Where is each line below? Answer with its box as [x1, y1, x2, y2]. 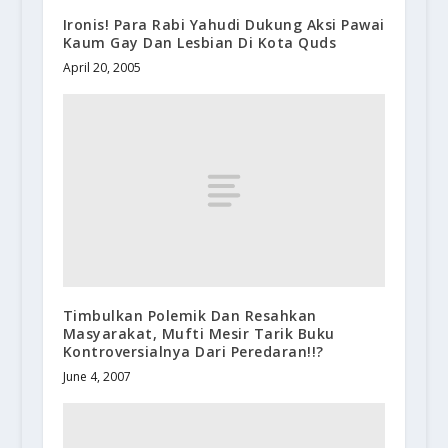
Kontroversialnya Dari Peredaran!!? [62, 342, 324, 362]
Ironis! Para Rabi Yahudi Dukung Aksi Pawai [62, 14, 385, 34]
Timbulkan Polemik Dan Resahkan [62, 306, 317, 326]
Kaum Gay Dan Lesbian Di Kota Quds [62, 32, 337, 52]
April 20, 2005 [62, 58, 141, 76]
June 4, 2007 [62, 368, 131, 386]
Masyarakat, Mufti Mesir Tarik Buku [62, 324, 335, 344]
